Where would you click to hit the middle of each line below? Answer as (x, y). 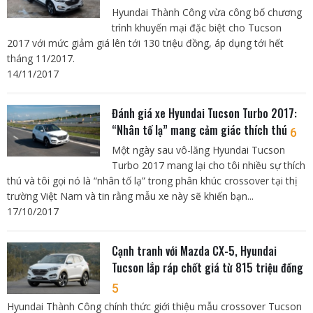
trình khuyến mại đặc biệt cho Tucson (196, 28)
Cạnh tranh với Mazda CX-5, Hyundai (194, 251)
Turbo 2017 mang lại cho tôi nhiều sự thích (208, 166)
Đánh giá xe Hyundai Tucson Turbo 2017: (204, 114)
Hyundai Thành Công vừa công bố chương (206, 13)
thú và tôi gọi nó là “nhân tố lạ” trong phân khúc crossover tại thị (152, 181)
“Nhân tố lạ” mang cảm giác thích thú (201, 130)
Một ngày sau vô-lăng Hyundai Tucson (198, 150)
